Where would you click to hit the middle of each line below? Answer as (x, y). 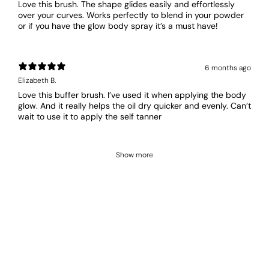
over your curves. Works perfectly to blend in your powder (131, 15)
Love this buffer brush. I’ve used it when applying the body (132, 95)
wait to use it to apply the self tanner (90, 117)
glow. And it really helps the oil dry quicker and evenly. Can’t (134, 106)
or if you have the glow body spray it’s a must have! (118, 26)
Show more (134, 155)
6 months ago (228, 68)
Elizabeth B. (37, 81)
